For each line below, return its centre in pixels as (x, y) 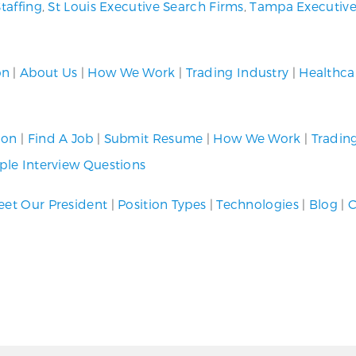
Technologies (257, 204)
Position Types (162, 204)
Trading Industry (237, 72)
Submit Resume (153, 138)
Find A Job (60, 138)
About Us (49, 72)
